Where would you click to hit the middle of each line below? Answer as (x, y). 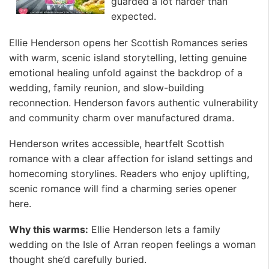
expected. (134, 17)
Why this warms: (49, 230)
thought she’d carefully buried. (78, 260)
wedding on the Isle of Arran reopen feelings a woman (132, 245)
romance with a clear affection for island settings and (131, 158)
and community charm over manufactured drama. (122, 117)
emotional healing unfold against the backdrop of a (126, 72)
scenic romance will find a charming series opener (123, 188)
